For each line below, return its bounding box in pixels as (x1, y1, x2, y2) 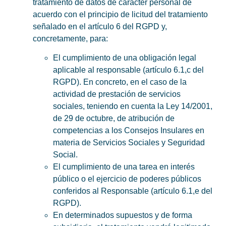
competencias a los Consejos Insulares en (53, 126, 204, 135)
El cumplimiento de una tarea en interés (53, 162, 195, 172)
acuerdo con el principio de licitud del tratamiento (33, 10, 208, 19)
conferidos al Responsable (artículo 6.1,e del (53, 187, 212, 196)
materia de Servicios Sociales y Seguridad (53, 138, 205, 147)
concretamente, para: (33, 34, 108, 43)
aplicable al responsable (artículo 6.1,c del (53, 66, 204, 75)
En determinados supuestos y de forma (53, 211, 192, 220)
